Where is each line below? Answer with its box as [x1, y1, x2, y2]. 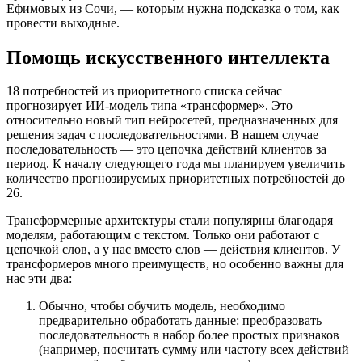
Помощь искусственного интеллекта [6, 46, 330, 68]
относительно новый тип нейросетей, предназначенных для [6, 113, 338, 128]
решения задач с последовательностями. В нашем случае [6, 128, 318, 142]
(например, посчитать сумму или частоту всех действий [39, 343, 349, 357]
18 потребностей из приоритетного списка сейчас [6, 84, 282, 99]
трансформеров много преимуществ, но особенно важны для [6, 257, 343, 271]
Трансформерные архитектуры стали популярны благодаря [6, 213, 333, 228]
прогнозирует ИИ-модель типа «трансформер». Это [6, 99, 293, 113]
